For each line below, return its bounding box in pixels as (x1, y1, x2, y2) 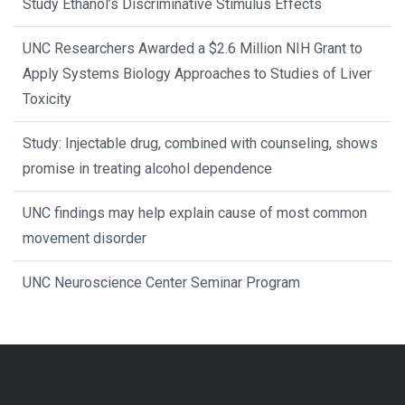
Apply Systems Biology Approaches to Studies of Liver (23, 64, 372, 82)
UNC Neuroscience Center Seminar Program (23, 273, 300, 291)
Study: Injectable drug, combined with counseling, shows (23, 134, 378, 152)
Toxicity (23, 89, 71, 108)
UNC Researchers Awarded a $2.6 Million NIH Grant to (23, 39, 363, 57)
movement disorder (23, 229, 146, 247)
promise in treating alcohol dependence (23, 159, 272, 177)
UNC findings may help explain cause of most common (23, 203, 367, 221)
